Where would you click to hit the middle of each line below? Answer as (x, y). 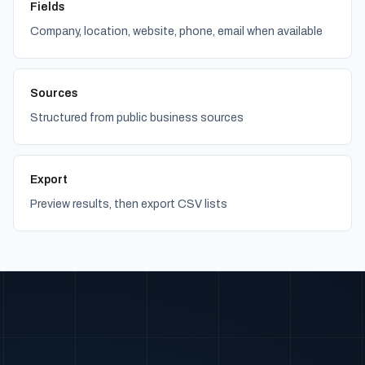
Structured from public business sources (137, 118)
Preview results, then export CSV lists (129, 204)
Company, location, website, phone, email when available (176, 31)
